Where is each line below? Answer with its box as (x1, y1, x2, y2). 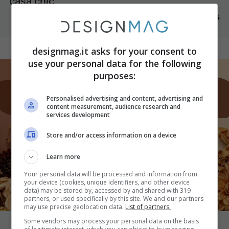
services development (47, 110, 110, 119)
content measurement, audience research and (47, 102, 181, 111)
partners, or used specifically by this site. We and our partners (24, 194, 204, 203)
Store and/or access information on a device (47, 131, 177, 140)
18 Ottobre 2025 (163, 12, 220, 21)
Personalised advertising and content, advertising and (47, 94, 203, 103)
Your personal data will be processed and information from (24, 169, 198, 178)
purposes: (94, 69, 135, 82)
